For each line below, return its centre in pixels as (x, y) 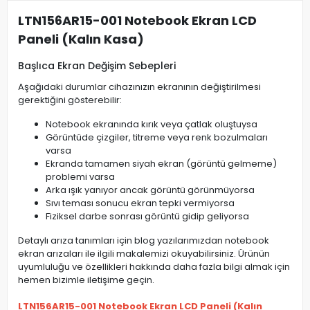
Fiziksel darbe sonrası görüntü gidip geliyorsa (147, 217)
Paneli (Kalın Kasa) (81, 39)
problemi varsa (80, 177)
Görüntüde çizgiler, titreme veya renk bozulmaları (157, 138)
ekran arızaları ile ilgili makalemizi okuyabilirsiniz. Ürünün (144, 254)
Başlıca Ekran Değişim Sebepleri (97, 66)
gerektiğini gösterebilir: (70, 100)
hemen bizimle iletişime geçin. (86, 280)
